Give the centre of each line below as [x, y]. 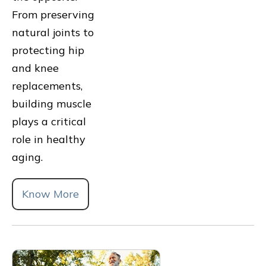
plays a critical [49, 121]
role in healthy [49, 139]
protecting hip [48, 50]
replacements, [47, 85]
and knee [35, 68]
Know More [50, 194]
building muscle [52, 103]
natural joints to [53, 32]
